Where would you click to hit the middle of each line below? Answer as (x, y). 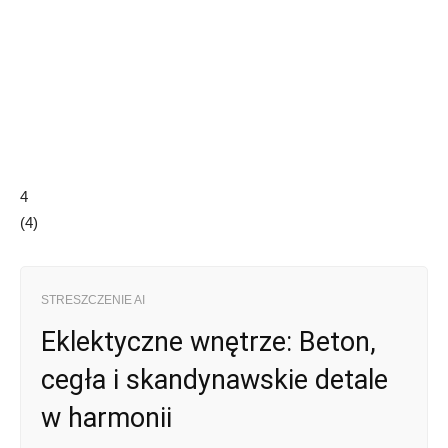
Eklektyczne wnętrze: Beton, (208, 342)
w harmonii (106, 418)
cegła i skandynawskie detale (214, 380)
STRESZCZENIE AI (93, 300)
